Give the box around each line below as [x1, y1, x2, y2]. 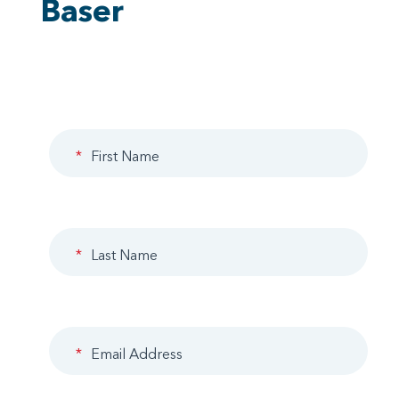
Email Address [90, 345, 183, 363]
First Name [90, 147, 159, 166]
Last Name [90, 246, 158, 265]
